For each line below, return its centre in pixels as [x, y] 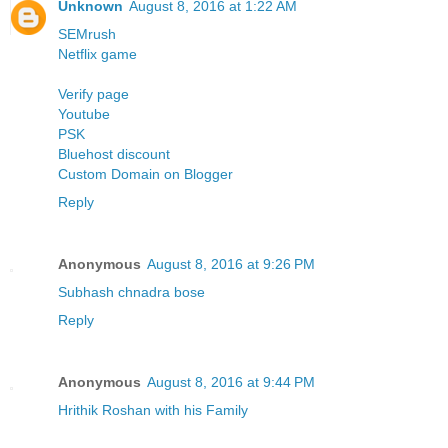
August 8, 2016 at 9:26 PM [231, 263]
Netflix [79, 53]
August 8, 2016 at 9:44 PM [231, 381]
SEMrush [87, 33]
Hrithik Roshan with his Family [153, 409]
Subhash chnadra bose [131, 291]
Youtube [84, 113]
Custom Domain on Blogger [145, 173]
